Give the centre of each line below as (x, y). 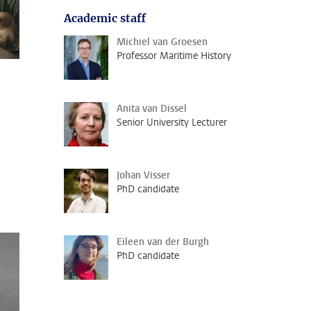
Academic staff (105, 18)
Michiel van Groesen (162, 42)
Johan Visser (143, 175)
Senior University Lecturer (172, 123)
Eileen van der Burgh (163, 242)
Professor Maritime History (174, 56)
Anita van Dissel (152, 109)
